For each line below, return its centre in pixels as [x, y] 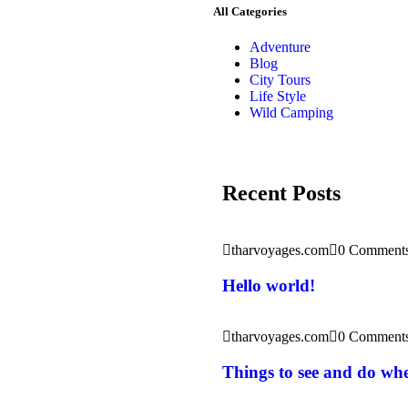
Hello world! [269, 285]
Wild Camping [291, 113]
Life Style [278, 97]
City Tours [280, 80]
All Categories [250, 11]
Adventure [280, 47]
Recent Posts [281, 194]
